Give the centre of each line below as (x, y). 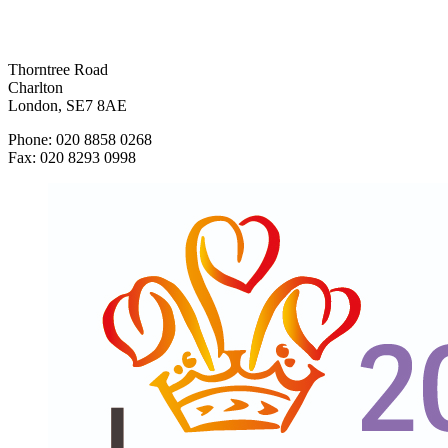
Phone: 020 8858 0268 (80, 139)
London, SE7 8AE (67, 105)
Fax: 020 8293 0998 (72, 157)
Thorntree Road (58, 69)
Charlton (35, 87)
